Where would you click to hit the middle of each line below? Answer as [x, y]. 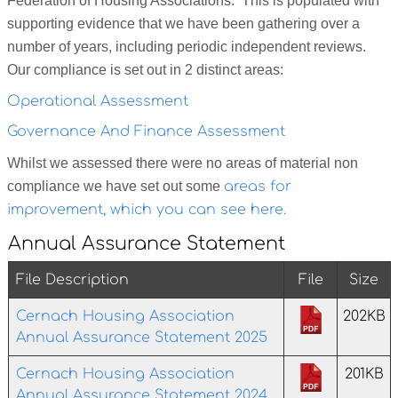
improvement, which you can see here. [147, 209]
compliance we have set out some [115, 186]
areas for [258, 186]
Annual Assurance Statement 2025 [142, 337]
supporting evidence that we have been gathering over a [183, 24]
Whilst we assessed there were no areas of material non [183, 163]
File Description [72, 279]
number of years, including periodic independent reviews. [187, 47]
